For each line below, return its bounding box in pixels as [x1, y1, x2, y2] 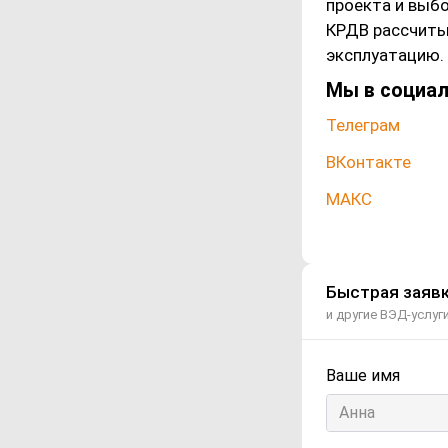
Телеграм [326, 115, 400, 136]
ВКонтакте [326, 152, 411, 173]
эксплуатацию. [326, 45, 444, 66]
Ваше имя [326, 366, 400, 386]
